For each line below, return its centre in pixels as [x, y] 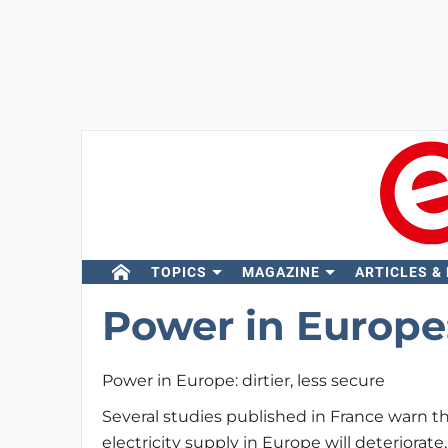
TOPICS [178, 272]
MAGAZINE [280, 272]
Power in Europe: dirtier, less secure [243, 380]
